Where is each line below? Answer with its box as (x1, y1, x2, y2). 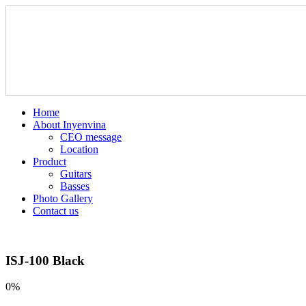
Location (60, 143, 98, 155)
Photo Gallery (33, 193, 93, 204)
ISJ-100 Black (5, 253, 85, 268)
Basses (60, 180, 89, 192)
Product (33, 156, 66, 167)
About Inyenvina (33, 119, 106, 130)
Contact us (33, 205, 79, 217)
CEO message (60, 131, 122, 143)
